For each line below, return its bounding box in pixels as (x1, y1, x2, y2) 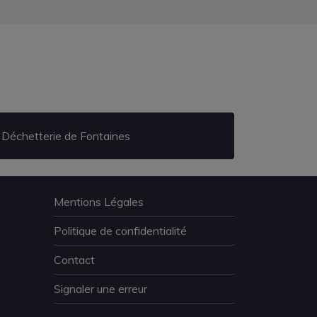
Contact (53, 253, 95, 267)
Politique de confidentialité (53, 224, 187, 238)
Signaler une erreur (53, 282, 147, 296)
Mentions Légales (53, 195, 144, 209)
